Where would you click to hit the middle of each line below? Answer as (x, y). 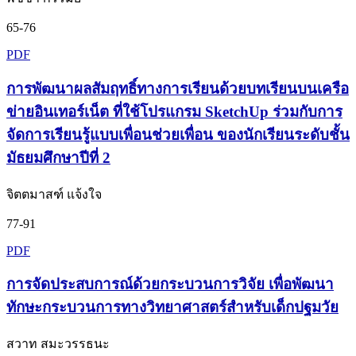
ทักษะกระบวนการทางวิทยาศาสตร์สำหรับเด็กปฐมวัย (172, 308)
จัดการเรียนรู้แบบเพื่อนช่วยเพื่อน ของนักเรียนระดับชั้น (178, 134)
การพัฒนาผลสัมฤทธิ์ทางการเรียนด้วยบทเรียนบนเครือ (178, 88)
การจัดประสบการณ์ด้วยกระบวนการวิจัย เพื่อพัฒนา (170, 284)
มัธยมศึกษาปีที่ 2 (58, 157)
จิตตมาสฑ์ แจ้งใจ (54, 194)
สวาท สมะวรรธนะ (58, 344)
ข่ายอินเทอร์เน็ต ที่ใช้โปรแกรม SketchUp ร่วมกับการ (174, 111)
